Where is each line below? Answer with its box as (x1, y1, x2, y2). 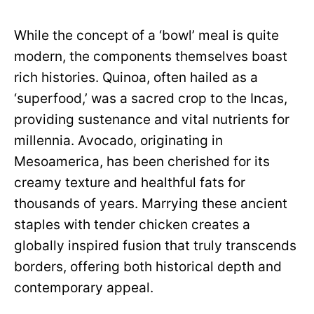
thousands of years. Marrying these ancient (14, 196, 287, 212)
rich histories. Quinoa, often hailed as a (14, 69, 258, 86)
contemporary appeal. (14, 280, 153, 296)
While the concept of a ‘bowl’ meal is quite (14, 27, 279, 43)
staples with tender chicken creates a (14, 217, 250, 233)
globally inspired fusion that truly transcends (14, 238, 296, 254)
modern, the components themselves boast (14, 48, 287, 64)
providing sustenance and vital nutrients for (14, 111, 289, 128)
